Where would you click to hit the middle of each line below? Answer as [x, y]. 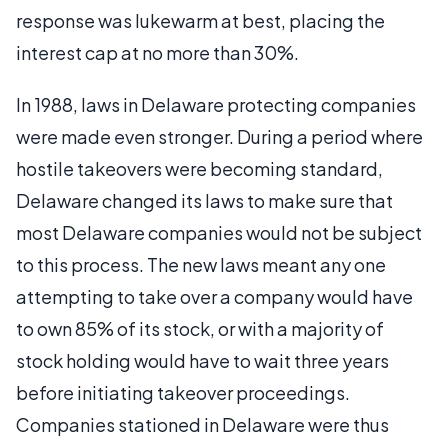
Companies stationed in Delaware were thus [202, 424]
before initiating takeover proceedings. [183, 392]
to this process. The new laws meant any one [201, 264]
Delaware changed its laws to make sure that [204, 200]
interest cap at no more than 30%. [157, 52]
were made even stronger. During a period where [219, 136]
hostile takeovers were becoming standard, [199, 168]
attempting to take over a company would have [214, 296]
